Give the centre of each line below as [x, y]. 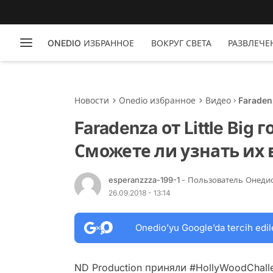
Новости [92, 100]
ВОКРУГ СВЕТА [181, 43]
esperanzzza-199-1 [145, 179]
